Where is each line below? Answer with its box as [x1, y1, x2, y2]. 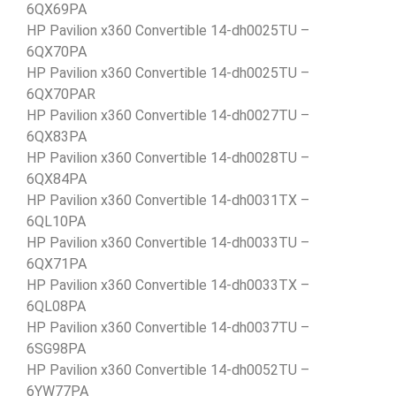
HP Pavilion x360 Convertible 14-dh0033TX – [27, 276, 309, 293]
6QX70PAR [27, 85, 95, 103]
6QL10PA [27, 212, 86, 230]
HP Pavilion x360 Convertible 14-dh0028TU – [27, 148, 309, 166]
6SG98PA [27, 339, 86, 357]
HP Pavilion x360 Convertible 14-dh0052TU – [27, 361, 309, 378]
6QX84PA [27, 170, 87, 187]
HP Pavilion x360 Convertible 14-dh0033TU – [27, 233, 309, 251]
